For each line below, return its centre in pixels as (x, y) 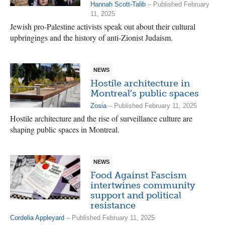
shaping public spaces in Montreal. (65, 129)
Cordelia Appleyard (37, 218)
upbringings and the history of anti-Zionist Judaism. (91, 37)
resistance (113, 205)
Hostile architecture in (140, 83)
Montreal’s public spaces (145, 93)
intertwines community (143, 185)
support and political (136, 195)
